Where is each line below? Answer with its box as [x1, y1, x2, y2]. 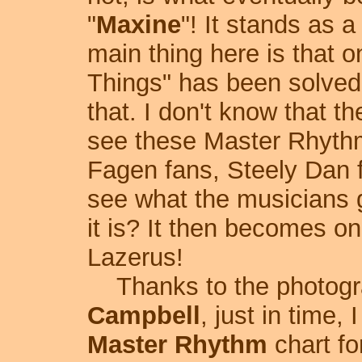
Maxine [95, 11, 181, 39]
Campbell [86, 301, 200, 330]
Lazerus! [86, 243, 183, 271]
